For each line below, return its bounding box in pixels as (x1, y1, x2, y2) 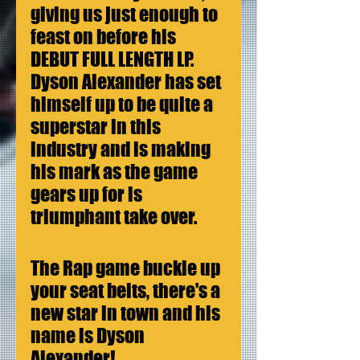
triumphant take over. (31, 205, 197, 229)
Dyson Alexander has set (31, 70, 224, 94)
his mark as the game (31, 160, 201, 184)
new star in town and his (31, 301, 223, 325)
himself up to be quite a (31, 92, 216, 117)
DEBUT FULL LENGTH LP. (31, 47, 197, 72)
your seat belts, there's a (31, 279, 223, 303)
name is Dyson (31, 324, 148, 348)
